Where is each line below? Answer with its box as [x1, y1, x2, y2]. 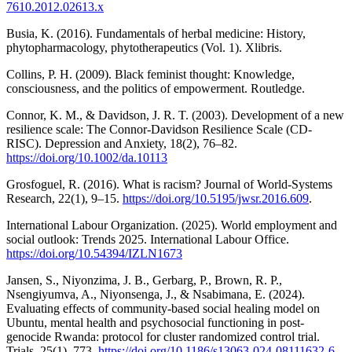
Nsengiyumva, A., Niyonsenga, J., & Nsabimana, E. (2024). [6, 287, 305, 301]
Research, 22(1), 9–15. [6, 191, 123, 205]
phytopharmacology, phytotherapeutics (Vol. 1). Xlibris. [6, 40, 282, 54]
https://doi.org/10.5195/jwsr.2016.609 [123, 191, 309, 205]
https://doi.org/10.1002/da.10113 [6, 150, 167, 164]
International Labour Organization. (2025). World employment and [6, 218, 337, 232]
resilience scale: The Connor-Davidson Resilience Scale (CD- [6, 122, 312, 136]
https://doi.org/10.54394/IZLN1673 [6, 246, 182, 260]
